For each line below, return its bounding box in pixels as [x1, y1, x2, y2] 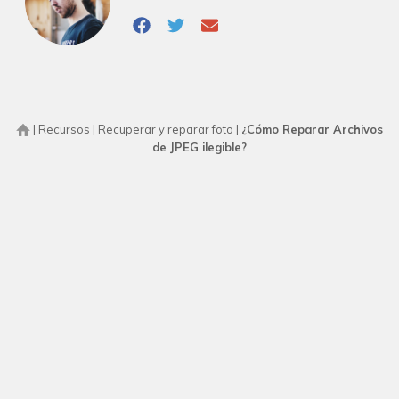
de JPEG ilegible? [152, 140, 247, 155]
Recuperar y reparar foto [98, 122, 233, 137]
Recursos [38, 122, 90, 137]
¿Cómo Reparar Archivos [241, 122, 383, 137]
